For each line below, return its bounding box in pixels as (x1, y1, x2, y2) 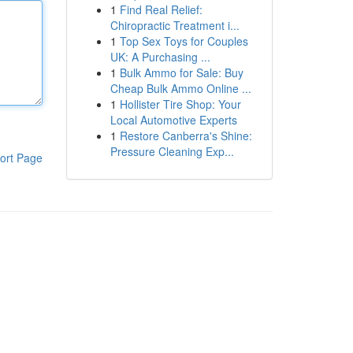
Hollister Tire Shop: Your (119, 96, 241, 112)
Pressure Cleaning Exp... (110, 143, 234, 159)
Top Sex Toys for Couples (119, 33, 248, 49)
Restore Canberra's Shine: (119, 128, 252, 143)
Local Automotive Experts (110, 112, 237, 128)
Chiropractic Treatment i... (110, 17, 240, 33)
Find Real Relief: (119, 2, 203, 17)
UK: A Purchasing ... (110, 49, 210, 65)
